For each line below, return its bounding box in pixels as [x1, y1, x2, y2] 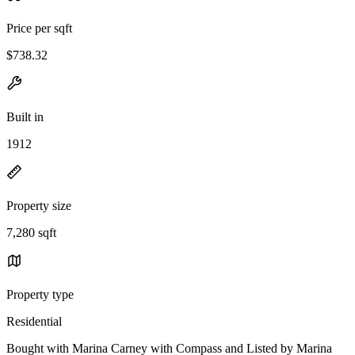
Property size [6, 198, 71, 212]
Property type [6, 287, 74, 301]
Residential [6, 314, 62, 328]
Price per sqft [6, 21, 72, 35]
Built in [6, 109, 44, 124]
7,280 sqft [6, 225, 56, 239]
